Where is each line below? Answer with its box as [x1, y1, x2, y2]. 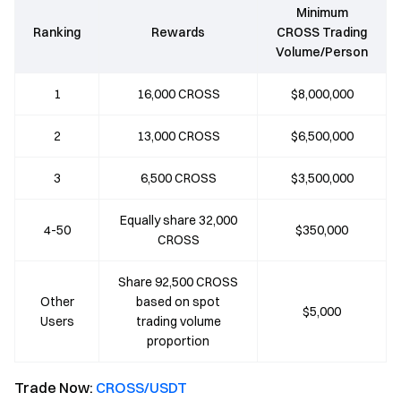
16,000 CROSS [136, 86, 220, 102]
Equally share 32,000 [119, 212, 237, 228]
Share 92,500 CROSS [118, 274, 238, 290]
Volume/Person [276, 44, 368, 60]
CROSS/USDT [96, 379, 187, 397]
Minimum [295, 4, 348, 21]
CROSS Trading [277, 24, 367, 40]
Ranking [33, 24, 81, 40]
